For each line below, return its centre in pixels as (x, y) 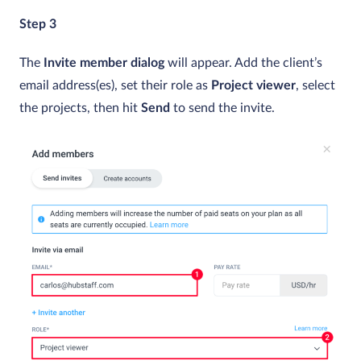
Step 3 (38, 24)
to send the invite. (222, 108)
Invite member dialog (104, 62)
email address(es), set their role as (115, 85)
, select (315, 85)
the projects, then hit (80, 108)
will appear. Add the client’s (243, 62)
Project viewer (253, 85)
